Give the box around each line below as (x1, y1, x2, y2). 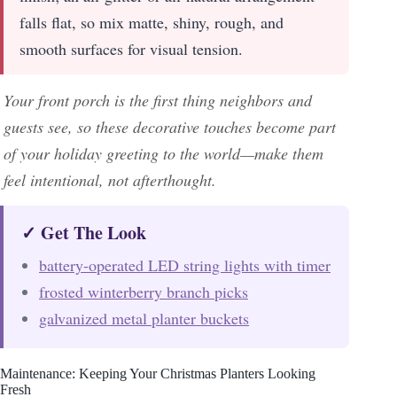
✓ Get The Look (21, 220, 146, 246)
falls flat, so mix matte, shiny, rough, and (19, 12, 284, 34)
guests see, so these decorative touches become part (4, 116, 336, 138)
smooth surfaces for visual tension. (19, 38, 243, 60)
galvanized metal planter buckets (39, 307, 249, 330)
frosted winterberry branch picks (39, 281, 248, 303)
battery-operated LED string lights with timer (39, 254, 331, 276)
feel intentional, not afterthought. (4, 169, 216, 191)
